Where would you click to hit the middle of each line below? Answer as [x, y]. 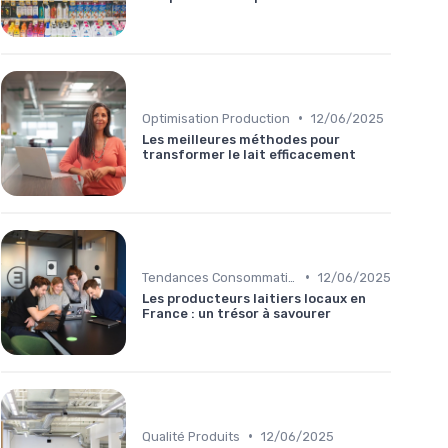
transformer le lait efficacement [249, 154]
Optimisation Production [216, 118]
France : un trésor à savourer [236, 313]
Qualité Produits [191, 436]
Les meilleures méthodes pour [241, 139]
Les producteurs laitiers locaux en [254, 298]
